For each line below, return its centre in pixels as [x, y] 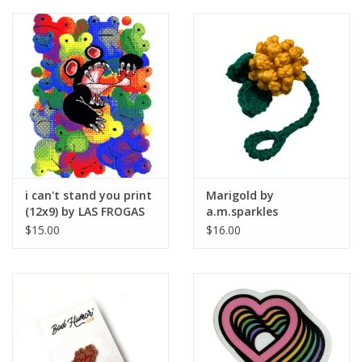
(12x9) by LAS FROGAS [85, 211]
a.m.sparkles [242, 211]
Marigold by [240, 195]
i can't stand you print [88, 195]
